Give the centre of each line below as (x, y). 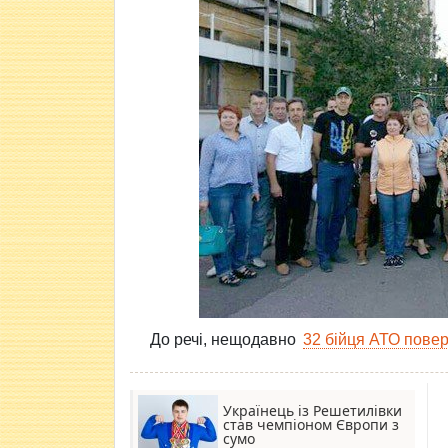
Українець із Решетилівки (312, 410)
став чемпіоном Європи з (311, 424)
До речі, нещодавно (225, 339)
